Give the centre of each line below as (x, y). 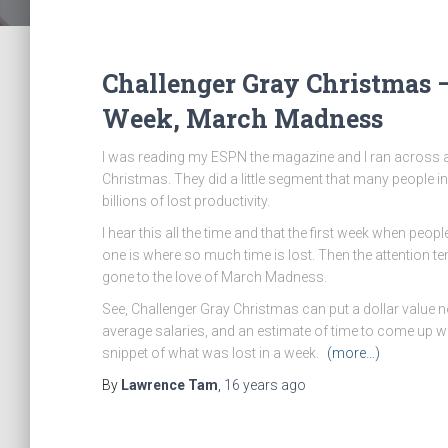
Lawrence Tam (169, 385)
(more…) (353, 353)
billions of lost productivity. (186, 201)
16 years (251, 385)
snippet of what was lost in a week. (212, 353)
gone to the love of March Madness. (214, 277)
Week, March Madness (242, 118)
